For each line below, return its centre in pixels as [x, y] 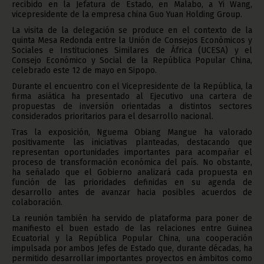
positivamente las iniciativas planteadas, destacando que [132, 142]
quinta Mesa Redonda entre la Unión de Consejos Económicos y [132, 40]
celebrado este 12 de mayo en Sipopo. [84, 70]
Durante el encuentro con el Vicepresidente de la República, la [132, 86]
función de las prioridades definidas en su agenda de [132, 182]
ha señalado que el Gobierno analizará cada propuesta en [132, 172]
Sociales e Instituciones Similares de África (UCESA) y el [132, 50]
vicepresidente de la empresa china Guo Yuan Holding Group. [127, 14]
